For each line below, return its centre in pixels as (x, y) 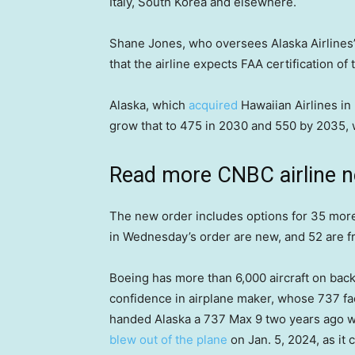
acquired (213, 105)
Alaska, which (149, 105)
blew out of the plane (168, 340)
